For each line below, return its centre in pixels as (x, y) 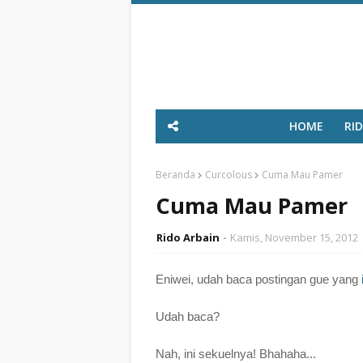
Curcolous (228, 175)
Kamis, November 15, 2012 (294, 237)
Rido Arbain (188, 237)
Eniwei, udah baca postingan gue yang (258, 279)
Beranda (175, 175)
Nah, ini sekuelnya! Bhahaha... (236, 354)
